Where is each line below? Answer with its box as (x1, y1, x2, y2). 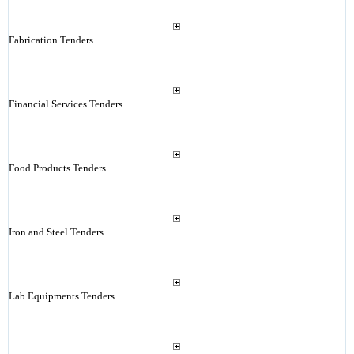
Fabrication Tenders (8, 34, 93, 46)
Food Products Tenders (8, 162, 106, 174)
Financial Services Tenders (8, 98, 122, 110)
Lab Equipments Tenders (8, 290, 115, 302)
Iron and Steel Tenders (8, 226, 104, 238)
